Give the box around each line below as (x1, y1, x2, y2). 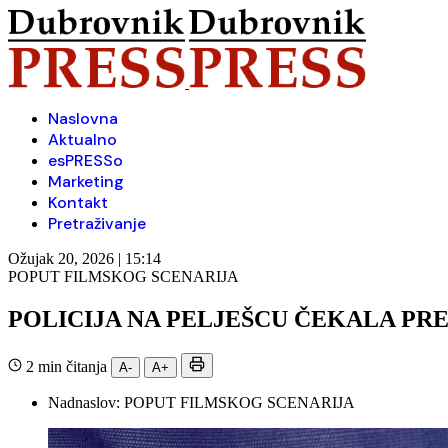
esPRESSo (48, 150, 123, 171)
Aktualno (48, 129, 117, 150)
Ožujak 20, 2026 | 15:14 (8, 250, 161, 267)
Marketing (48, 171, 124, 192)
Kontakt (48, 192, 108, 213)
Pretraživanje (48, 213, 146, 234)
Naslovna (48, 108, 118, 129)
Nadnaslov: (48, 393, 124, 411)
